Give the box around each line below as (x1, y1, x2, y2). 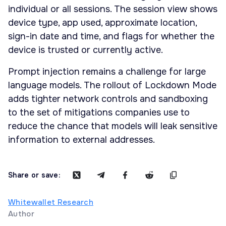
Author (8, 209, 34, 219)
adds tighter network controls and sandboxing (8, 93, 208, 105)
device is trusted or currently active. (8, 44, 163, 56)
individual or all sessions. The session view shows (8, 4, 217, 15)
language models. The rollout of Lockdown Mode (8, 80, 216, 91)
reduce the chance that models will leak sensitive (8, 121, 217, 132)
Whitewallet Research (8, 197, 93, 208)
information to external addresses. (8, 134, 155, 146)
